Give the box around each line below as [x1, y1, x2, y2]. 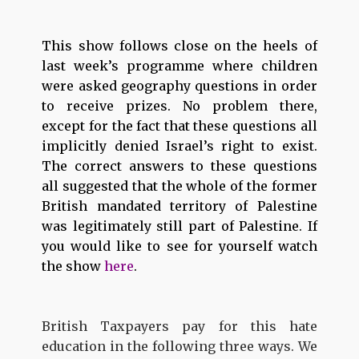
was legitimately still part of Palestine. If [42, 217, 317, 234]
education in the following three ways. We [42, 338, 317, 355]
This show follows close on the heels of [42, 37, 317, 54]
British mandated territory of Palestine [42, 197, 317, 214]
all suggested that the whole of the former [42, 177, 317, 194]
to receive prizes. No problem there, [42, 97, 317, 114]
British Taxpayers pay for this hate [42, 318, 317, 335]
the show [42, 257, 105, 274]
